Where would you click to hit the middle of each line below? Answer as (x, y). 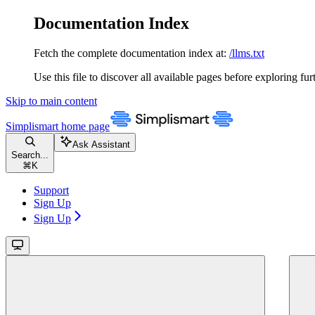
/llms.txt (247, 53)
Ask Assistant (101, 144)
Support (51, 190)
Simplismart (32, 126)
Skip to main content (51, 101)
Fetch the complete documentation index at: (130, 53)
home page (84, 126)
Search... (30, 155)
